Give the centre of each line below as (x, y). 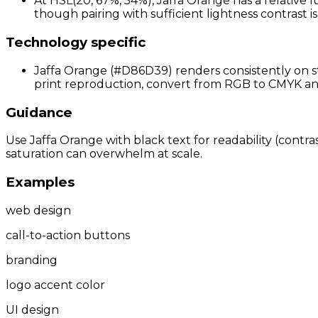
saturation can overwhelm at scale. (104, 154)
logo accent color (55, 285)
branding (32, 260)
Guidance (39, 112)
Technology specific (76, 43)
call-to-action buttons (68, 235)
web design (38, 210)
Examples (40, 182)
